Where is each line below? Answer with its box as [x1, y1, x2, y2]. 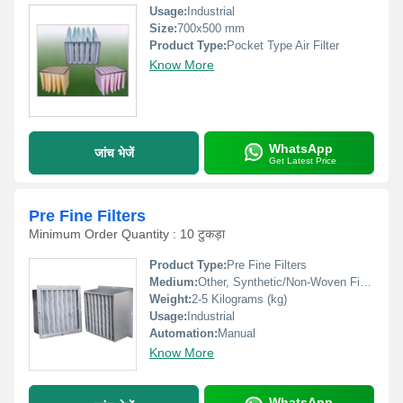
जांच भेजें [94, 145, 134, 160]
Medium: [149, 275, 198, 289]
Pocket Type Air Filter [227, 39, 339, 52]
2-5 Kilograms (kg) [192, 292, 287, 306]
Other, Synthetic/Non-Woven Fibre [198, 275, 360, 289]
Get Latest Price [268, 155, 336, 166]
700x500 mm [177, 22, 245, 35]
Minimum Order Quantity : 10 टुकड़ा [29, 227, 225, 241]
